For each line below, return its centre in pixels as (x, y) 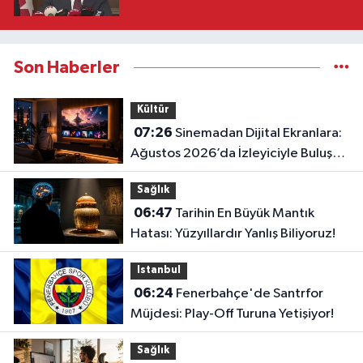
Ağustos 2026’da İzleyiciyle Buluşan (238, 153)
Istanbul (158, 271)
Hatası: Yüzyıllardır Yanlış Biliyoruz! (233, 233)
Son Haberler (67, 67)
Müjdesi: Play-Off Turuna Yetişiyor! (232, 314)
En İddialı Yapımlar (185, 173)
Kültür (153, 110)
